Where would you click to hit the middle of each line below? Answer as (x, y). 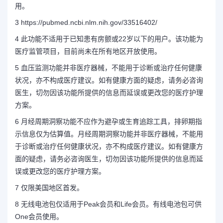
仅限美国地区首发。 (52, 188)
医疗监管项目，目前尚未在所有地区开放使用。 (88, 51)
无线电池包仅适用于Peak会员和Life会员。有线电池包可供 (111, 204)
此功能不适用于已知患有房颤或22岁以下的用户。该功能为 (112, 39)
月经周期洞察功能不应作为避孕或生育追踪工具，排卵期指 (111, 121)
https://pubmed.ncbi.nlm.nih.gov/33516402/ (89, 22)
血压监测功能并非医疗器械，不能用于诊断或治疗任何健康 (111, 68)
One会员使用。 (39, 217)
